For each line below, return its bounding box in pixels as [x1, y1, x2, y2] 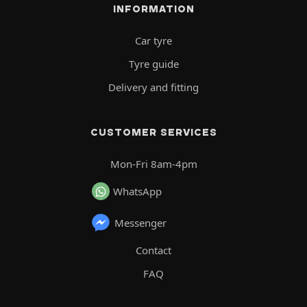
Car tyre [135, 34, 172, 48]
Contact [136, 243, 171, 258]
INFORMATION [112, 3, 195, 16]
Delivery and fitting [108, 80, 199, 95]
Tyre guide [128, 57, 179, 71]
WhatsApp [112, 184, 162, 199]
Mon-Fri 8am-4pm [110, 157, 197, 171]
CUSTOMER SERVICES [90, 126, 217, 139]
